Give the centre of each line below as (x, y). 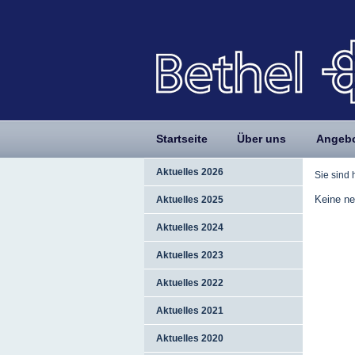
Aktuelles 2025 (190, 200)
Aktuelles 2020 (190, 338)
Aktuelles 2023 (190, 255)
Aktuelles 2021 (190, 311)
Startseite (182, 139)
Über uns (262, 139)
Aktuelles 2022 (190, 283)
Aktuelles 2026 (190, 172)
